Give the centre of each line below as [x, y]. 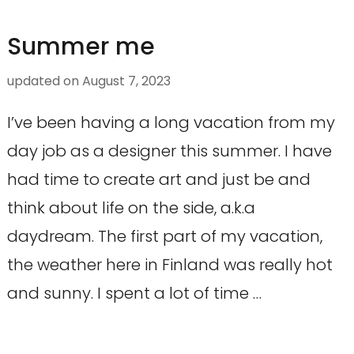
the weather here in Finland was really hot [169, 265]
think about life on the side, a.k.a [131, 208]
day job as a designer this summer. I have [169, 151]
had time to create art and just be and [158, 180]
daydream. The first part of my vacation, [164, 237]
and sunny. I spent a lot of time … [134, 294]
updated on [44, 81]
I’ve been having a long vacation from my [171, 123]
